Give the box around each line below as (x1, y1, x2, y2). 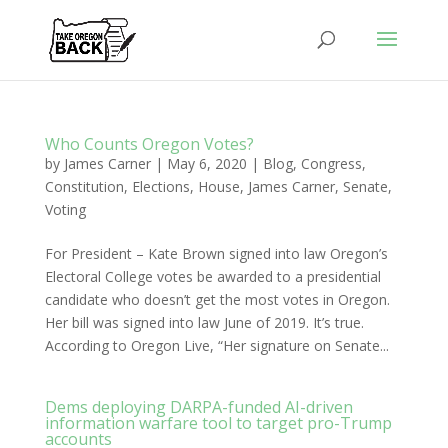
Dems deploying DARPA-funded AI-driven (44, 396, 353, 418)
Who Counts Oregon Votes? (44, 133, 254, 155)
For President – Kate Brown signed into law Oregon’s (44, 244, 388, 263)
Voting (44, 200, 86, 219)
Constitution (44, 177, 124, 196)
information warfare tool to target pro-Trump (44, 412, 392, 434)
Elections (131, 177, 190, 196)
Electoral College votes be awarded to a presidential (44, 267, 381, 286)
